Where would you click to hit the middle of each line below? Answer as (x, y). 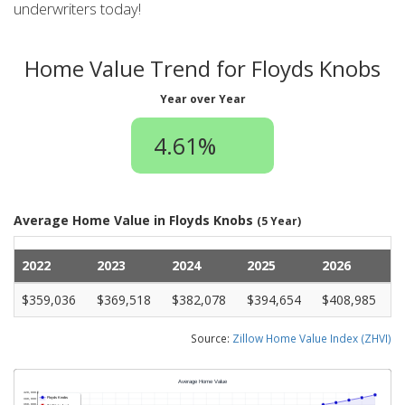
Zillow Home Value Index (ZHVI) (312, 338)
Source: (212, 338)
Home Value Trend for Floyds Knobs (202, 68)
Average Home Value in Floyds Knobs (135, 220)
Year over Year (202, 98)
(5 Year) (279, 220)
